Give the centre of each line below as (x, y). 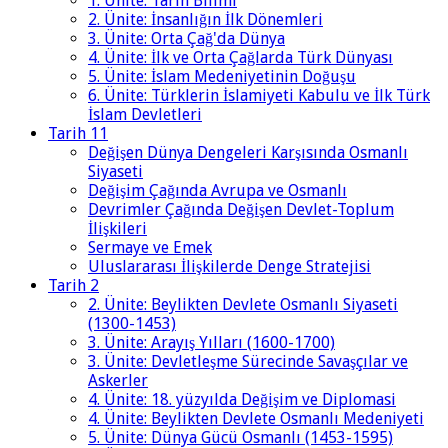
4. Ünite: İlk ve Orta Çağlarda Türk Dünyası (240, 58)
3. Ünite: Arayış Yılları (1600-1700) (211, 343)
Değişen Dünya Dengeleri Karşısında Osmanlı (248, 153)
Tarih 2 (73, 286)
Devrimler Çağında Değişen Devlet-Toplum (241, 210)
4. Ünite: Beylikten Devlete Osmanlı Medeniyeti (256, 419)
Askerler (118, 381)
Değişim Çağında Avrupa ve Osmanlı (217, 191)
